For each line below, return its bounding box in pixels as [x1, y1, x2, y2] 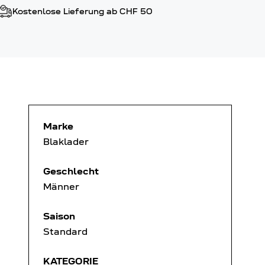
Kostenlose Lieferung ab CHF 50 [12, 7, 153, 17]
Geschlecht [43, 164, 99, 177]
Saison [43, 209, 75, 222]
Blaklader [43, 135, 89, 148]
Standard [43, 225, 88, 238]
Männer [43, 180, 79, 193]
